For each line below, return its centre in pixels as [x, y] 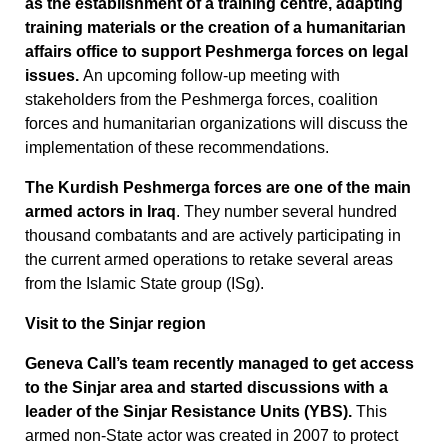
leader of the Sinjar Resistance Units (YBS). [190, 411]
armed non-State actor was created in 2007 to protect [211, 435]
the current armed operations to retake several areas [209, 259]
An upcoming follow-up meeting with [211, 75]
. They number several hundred [286, 211]
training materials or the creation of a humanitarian [215, 27]
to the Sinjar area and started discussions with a [206, 387]
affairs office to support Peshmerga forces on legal [216, 51]
